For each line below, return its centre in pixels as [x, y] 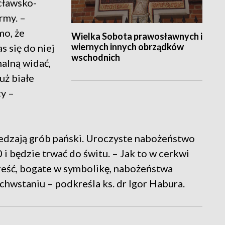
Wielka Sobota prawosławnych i [137, 36]
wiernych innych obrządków [127, 47]
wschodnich [95, 58]
